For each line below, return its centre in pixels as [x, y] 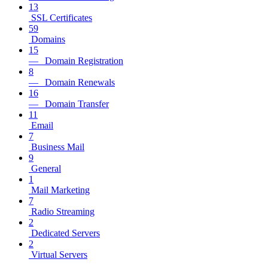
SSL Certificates [60, 17]
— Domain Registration [76, 60]
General [45, 168]
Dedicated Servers [64, 233]
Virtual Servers [58, 254]
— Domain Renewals [72, 82]
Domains [47, 39]
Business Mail [57, 147]
